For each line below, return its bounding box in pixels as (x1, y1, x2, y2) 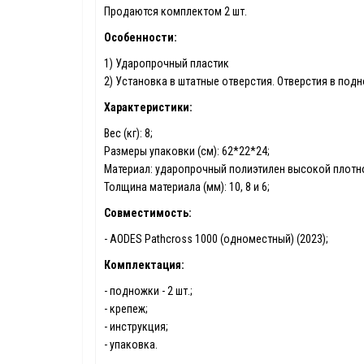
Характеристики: (104, 101, 193, 115)
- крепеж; (104, 302, 148, 316)
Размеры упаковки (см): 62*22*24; (104, 145, 270, 158)
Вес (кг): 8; (104, 127, 153, 141)
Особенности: (104, 31, 177, 45)
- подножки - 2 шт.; (104, 284, 193, 298)
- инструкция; (104, 320, 168, 334)
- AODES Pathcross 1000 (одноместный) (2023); (104, 232, 328, 246)
